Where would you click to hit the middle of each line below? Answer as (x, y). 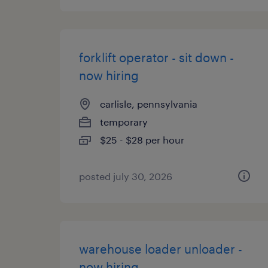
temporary (124, 122)
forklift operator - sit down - (156, 57)
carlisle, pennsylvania (149, 104)
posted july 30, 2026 (126, 176)
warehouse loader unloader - (161, 249)
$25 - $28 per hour (142, 140)
